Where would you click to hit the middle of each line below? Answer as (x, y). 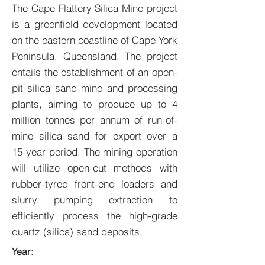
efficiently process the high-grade (95, 216)
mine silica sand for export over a (95, 136)
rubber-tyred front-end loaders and (95, 184)
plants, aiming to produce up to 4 (95, 104)
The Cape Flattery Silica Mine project (95, 8)
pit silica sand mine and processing (95, 88)
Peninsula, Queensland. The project (95, 56)
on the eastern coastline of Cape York (95, 40)
